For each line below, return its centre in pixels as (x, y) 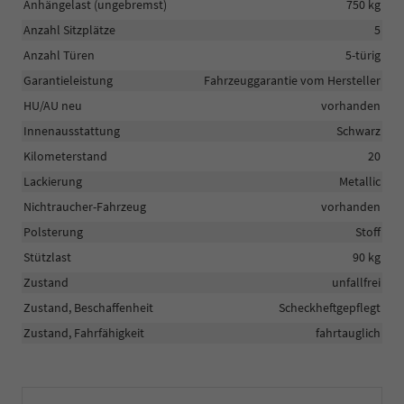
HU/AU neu (53, 105)
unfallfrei (356, 282)
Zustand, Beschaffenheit (88, 307)
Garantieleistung (68, 80)
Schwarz (358, 130)
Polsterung (53, 231)
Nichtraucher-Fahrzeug (85, 206)
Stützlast (47, 257)
